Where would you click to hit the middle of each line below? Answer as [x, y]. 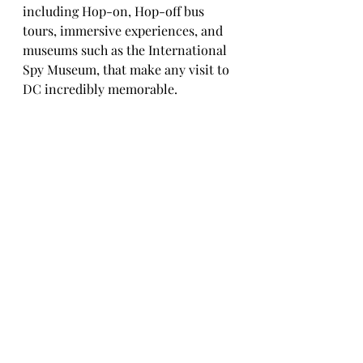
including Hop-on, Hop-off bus [115, 11]
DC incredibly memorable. [102, 88]
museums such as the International [126, 49]
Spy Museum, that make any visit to [128, 69]
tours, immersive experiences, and [124, 30]
